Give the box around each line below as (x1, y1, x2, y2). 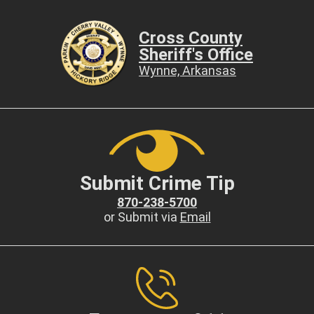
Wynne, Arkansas (139, 63, 236, 78)
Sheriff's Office (139, 45, 253, 64)
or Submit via (103, 210, 180, 224)
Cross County (139, 28, 243, 48)
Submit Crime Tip (79, 172, 235, 195)
